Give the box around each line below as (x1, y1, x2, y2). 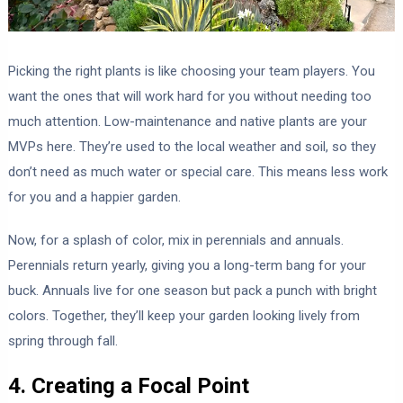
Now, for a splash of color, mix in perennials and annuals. (7, 231, 344, 248)
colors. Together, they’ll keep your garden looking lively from (7, 307, 360, 324)
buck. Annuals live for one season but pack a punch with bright (7, 282, 377, 299)
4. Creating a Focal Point (7, 372, 249, 399)
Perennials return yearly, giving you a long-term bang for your (7, 256, 366, 273)
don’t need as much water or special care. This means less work (7, 163, 388, 180)
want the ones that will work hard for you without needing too (7, 87, 372, 104)
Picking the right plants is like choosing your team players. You (7, 62, 375, 79)
